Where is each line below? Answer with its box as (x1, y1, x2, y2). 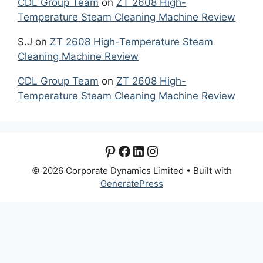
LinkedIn (131, 141, 187, 159)
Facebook (117, 141, 182, 159)
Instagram (145, 141, 213, 159)
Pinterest (103, 141, 163, 159)
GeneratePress (100, 178, 163, 190)
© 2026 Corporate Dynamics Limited (31, 165, 186, 177)
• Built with (186, 165, 232, 177)
